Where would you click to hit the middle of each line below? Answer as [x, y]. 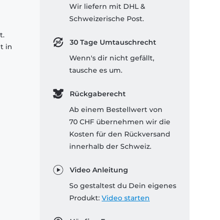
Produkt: [85, 198]
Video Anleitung [99, 170]
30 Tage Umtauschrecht [113, 42]
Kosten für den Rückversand [120, 134]
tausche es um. [96, 70]
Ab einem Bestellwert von [116, 110]
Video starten [126, 198]
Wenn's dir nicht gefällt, [112, 58]
